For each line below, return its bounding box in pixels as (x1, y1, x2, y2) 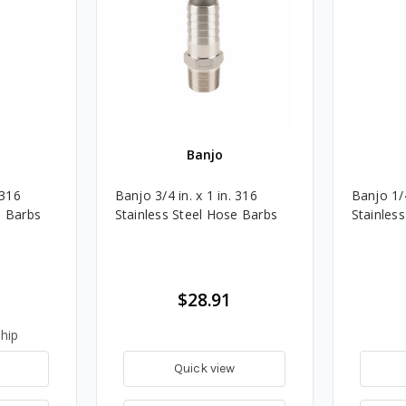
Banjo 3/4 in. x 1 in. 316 (114, 187, 257, 205)
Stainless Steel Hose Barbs (114, 206, 277, 224)
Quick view (174, 361, 235, 377)
